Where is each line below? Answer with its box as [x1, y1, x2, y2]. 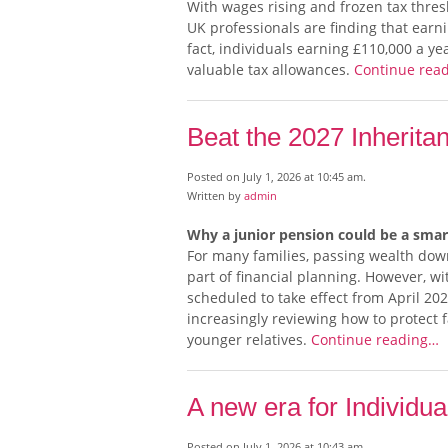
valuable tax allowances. [187, 60, 354, 80]
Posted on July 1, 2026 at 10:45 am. [187, 169, 366, 185]
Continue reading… [311, 330, 439, 350]
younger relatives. [187, 330, 311, 350]
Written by [187, 188, 244, 204]
